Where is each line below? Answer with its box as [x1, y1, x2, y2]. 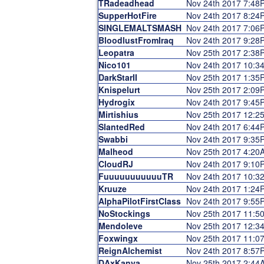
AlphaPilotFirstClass [98, 195, 181, 207]
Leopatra [98, 47, 134, 58]
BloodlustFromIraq [98, 34, 174, 46]
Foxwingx [98, 232, 138, 244]
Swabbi [98, 133, 128, 145]
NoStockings [98, 207, 150, 219]
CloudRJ [98, 158, 133, 170]
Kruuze [98, 183, 127, 194]
